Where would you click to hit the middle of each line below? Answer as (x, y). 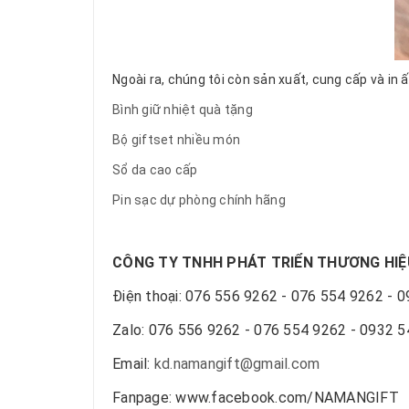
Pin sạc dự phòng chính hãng (199, 199)
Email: (133, 363)
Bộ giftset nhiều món (176, 139)
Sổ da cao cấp (155, 169)
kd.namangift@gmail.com (237, 363)
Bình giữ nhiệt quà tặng (183, 109)
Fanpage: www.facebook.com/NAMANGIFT (256, 397)
